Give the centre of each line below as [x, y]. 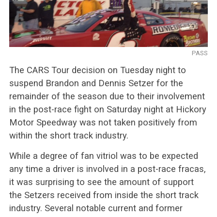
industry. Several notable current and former [96, 208]
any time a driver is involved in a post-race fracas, [107, 169]
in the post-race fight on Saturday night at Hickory [108, 109]
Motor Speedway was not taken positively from [103, 122]
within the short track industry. [69, 135]
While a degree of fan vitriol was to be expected [103, 155]
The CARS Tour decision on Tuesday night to [97, 70]
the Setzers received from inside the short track [104, 195]
